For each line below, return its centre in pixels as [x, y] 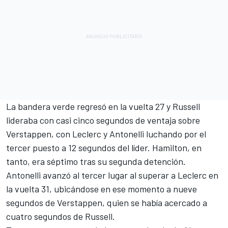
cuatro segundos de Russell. [61, 216]
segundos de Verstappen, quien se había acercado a [107, 202]
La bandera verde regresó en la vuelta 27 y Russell [103, 106]
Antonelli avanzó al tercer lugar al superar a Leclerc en [112, 175]
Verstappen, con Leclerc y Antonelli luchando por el [106, 134]
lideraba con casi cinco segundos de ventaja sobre [103, 120]
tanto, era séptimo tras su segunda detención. [96, 161]
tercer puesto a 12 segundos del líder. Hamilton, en [104, 147]
